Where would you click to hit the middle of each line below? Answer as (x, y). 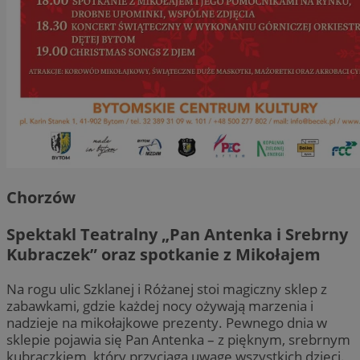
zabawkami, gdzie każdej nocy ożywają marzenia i (160, 305)
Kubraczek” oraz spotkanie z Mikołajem (164, 254)
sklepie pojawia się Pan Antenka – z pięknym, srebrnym (178, 339)
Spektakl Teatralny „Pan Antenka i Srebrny (177, 234)
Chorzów (41, 198)
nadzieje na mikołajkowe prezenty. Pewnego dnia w (167, 322)
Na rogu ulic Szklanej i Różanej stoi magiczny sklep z (167, 288)
